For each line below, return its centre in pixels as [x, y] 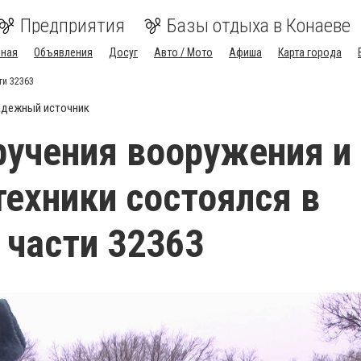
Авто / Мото [183, 52]
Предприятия [73, 26]
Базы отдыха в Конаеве [259, 26]
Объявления [63, 52]
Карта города [310, 52]
